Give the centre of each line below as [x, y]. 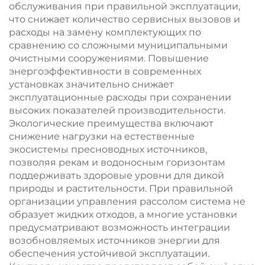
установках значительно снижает [91, 84]
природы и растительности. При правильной [121, 188]
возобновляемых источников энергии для [114, 240]
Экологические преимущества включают [111, 123]
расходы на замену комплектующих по [105, 32]
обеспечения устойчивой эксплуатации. [109, 253]
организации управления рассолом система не [127, 201]
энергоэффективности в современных [105, 71]
